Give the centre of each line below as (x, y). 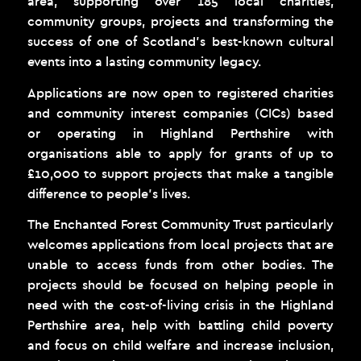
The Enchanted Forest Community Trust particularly (180, 224)
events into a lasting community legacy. (145, 62)
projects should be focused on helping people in (180, 285)
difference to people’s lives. (110, 193)
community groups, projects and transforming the (180, 21)
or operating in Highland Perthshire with (180, 133)
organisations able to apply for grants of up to (180, 153)
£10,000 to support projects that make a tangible (180, 173)
